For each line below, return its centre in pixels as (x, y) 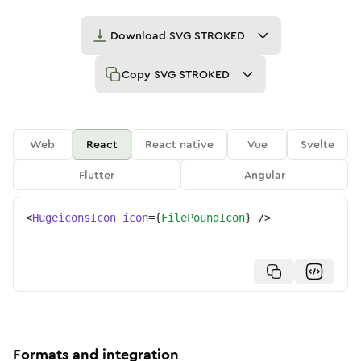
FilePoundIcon (203, 218)
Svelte (318, 144)
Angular (264, 175)
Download (139, 35)
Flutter (97, 175)
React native (180, 144)
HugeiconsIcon (74, 218)
